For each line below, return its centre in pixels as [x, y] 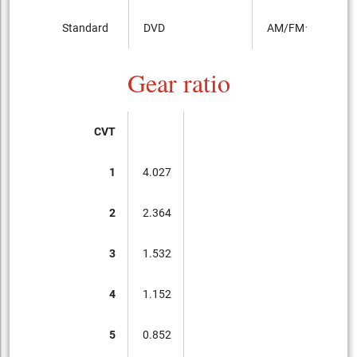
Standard [86, 27]
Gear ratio [178, 82]
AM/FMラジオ [303, 27]
